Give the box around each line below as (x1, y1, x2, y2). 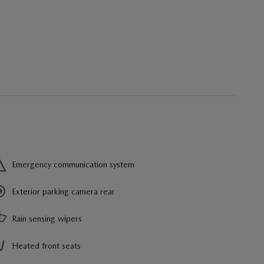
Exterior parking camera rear (12, 187, 115, 196)
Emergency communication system (12, 160, 134, 169)
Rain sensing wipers (12, 214, 82, 223)
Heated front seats (12, 241, 81, 250)
